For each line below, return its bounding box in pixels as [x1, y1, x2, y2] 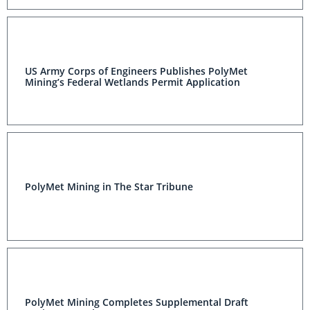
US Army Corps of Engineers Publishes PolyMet [25, 64, 248, 77]
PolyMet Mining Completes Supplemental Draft [25, 295, 248, 309]
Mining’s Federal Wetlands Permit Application [25, 75, 240, 89]
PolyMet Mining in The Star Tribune [25, 180, 193, 193]
